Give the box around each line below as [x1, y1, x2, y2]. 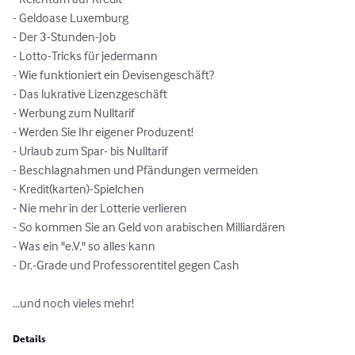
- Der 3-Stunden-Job [13, 29, 116, 45]
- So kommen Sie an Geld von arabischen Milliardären [13, 219, 285, 235]
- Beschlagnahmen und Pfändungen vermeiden [13, 162, 258, 178]
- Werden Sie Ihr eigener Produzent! [13, 124, 193, 140]
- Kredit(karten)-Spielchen [13, 181, 144, 197]
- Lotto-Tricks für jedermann [13, 48, 158, 64]
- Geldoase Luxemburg [13, 10, 128, 26]
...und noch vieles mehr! [13, 295, 134, 311]
